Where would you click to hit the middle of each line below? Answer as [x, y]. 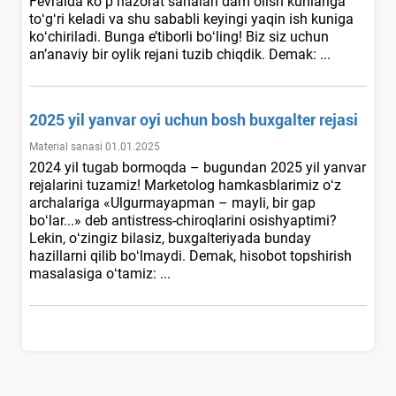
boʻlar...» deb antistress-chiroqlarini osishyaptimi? [183, 220]
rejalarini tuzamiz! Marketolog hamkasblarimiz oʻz [185, 185]
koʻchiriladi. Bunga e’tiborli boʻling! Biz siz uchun [179, 36]
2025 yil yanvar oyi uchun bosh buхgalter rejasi [194, 119]
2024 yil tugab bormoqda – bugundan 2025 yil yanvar [198, 167]
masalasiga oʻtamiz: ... [102, 273]
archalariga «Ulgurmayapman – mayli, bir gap [172, 202]
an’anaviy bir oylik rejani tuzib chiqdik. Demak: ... [182, 54]
